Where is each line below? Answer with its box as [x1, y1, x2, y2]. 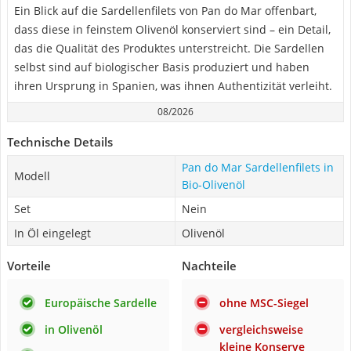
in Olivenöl [45, 322, 103, 337]
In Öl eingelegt [14, 226, 91, 241]
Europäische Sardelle [45, 295, 157, 310]
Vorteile [7, 258, 51, 273]
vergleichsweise [219, 322, 303, 337]
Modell [14, 168, 50, 183]
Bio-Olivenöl [182, 177, 245, 192]
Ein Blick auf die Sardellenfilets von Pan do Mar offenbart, [14, 3, 317, 18]
